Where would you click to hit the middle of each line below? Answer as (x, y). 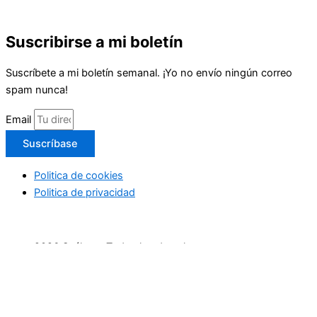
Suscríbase (50, 143)
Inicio (47, 302)
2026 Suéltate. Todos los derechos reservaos (143, 247)
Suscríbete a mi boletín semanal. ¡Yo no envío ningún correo (149, 73)
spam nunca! (37, 90)
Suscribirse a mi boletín (94, 41)
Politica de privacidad (85, 193)
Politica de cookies (79, 176)
